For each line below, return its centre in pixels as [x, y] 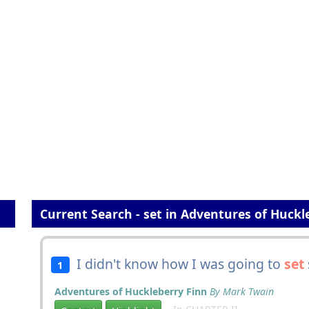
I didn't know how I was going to [177, 264]
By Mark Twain [242, 291]
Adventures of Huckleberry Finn [131, 291]
